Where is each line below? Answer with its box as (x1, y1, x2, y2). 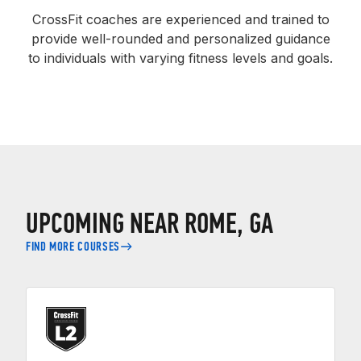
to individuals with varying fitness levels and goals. (28, 50, 333, 67)
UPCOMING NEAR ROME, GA (26, 206, 273, 242)
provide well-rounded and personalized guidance (31, 31, 330, 48)
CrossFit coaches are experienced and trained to (31, 11, 330, 28)
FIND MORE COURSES (26, 239, 120, 255)
